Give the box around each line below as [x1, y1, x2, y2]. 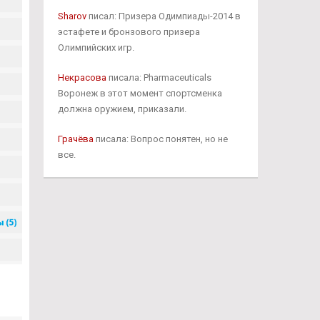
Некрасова [57, 72, 106, 83]
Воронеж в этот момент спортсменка [57, 88, 222, 99]
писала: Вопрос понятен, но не [93, 134, 228, 144]
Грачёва [57, 134, 94, 144]
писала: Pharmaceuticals [106, 72, 211, 83]
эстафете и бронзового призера [57, 26, 200, 37]
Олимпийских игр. [57, 42, 134, 53]
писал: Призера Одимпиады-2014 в [86, 11, 241, 21]
